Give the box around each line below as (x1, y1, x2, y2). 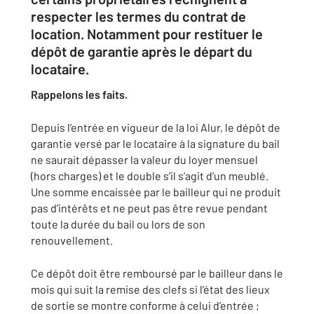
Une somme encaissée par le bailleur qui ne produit (31, 185, 281, 198)
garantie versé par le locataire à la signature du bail (31, 137, 280, 150)
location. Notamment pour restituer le (31, 25, 263, 42)
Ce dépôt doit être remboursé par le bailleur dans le (31, 266, 283, 280)
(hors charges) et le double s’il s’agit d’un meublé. (31, 169, 268, 182)
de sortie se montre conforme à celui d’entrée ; (31, 299, 259, 312)
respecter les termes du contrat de (31, 8, 246, 25)
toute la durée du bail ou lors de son (31, 217, 205, 231)
